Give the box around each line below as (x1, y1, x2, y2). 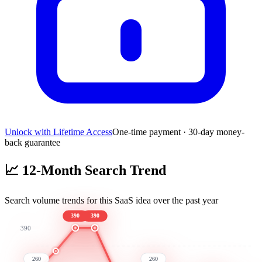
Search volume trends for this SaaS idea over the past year (5, 195, 218, 205)
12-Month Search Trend (19, 162, 166, 178)
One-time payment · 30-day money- (112, 126, 244, 137)
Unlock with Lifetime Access (5, 126, 112, 137)
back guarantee (5, 137, 60, 147)
